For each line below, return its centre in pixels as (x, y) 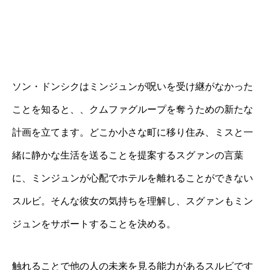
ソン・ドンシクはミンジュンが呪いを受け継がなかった (133, 86)
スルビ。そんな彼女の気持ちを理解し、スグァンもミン (133, 201)
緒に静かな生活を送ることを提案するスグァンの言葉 (128, 155)
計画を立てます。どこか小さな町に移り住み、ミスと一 (133, 132)
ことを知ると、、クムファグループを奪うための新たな (133, 109)
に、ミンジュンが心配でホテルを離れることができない (133, 178)
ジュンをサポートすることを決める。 (94, 224)
